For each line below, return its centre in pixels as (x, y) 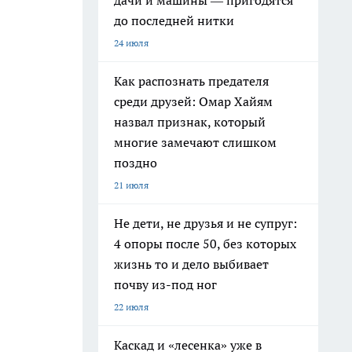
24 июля (131, 43)
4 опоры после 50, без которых (205, 244)
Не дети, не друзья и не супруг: (205, 223)
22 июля (131, 307)
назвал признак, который (190, 122)
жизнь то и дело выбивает (191, 264)
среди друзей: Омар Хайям (193, 101)
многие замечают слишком (195, 142)
